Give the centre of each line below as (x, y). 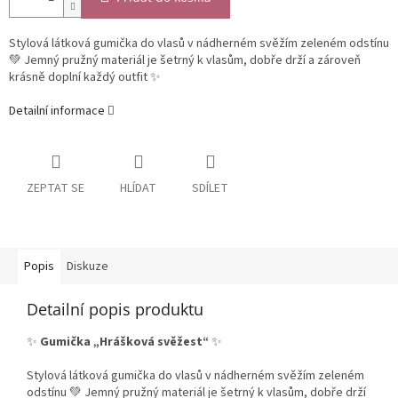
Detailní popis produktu (115, 310)
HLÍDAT (138, 189)
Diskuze (88, 267)
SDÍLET (210, 189)
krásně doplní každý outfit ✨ (85, 78)
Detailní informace (57, 111)
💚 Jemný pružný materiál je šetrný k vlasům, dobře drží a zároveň (185, 61)
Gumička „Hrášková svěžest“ (124, 342)
